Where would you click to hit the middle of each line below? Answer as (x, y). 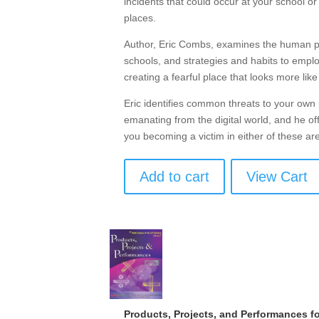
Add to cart (175, 176)
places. (140, 17)
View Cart (277, 176)
